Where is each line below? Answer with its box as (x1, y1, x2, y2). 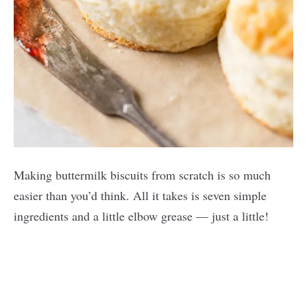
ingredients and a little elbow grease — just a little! (14, 208, 269, 224)
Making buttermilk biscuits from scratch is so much (14, 167, 271, 183)
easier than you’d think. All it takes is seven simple (14, 187, 267, 204)
